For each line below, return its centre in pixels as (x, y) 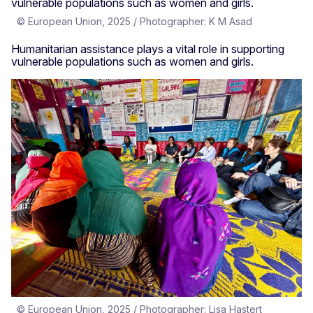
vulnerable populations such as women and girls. (132, 61)
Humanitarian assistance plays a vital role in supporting (148, 49)
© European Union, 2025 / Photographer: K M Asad (134, 21)
